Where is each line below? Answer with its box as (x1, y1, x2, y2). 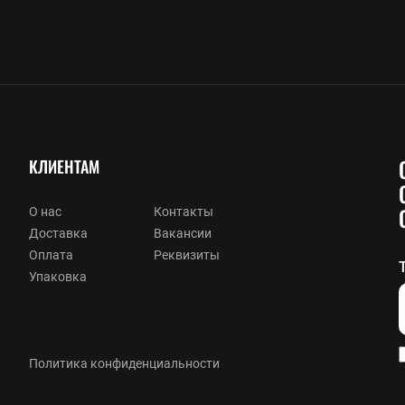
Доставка (29, 225, 88, 240)
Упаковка (29, 268, 87, 284)
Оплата (29, 247, 73, 262)
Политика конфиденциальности (29, 355, 220, 371)
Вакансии (154, 225, 212, 240)
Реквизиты (154, 247, 220, 262)
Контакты (154, 203, 213, 219)
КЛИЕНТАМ (29, 154, 99, 178)
